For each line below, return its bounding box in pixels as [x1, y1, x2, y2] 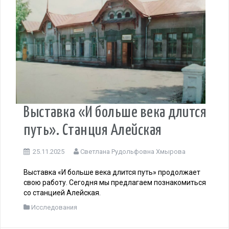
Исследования [31, 203, 77, 212]
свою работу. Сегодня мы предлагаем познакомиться [24, 178, 206, 187]
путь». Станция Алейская [24, 123, 162, 139]
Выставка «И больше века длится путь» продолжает [24, 168, 200, 177]
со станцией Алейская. [24, 189, 101, 197]
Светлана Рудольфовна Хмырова [80, 148, 186, 156]
